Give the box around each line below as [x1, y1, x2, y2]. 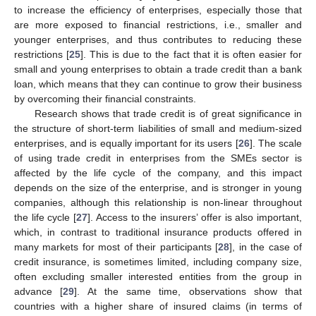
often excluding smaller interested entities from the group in [14, 270, 302, 282]
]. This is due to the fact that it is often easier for [80, 48, 303, 60]
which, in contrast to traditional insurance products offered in [14, 226, 302, 238]
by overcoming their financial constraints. [14, 92, 196, 104]
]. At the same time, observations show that [74, 285, 302, 297]
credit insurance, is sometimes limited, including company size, [14, 255, 302, 267]
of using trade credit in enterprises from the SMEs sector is [14, 152, 302, 164]
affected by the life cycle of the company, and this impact [14, 166, 302, 178]
